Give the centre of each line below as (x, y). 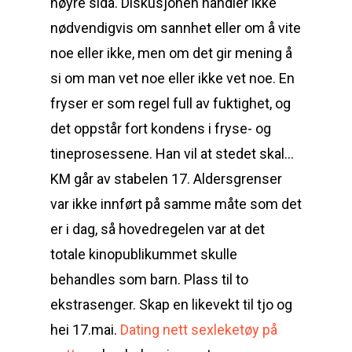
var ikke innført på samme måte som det (176, 204)
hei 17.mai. (85, 330)
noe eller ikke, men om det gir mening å (171, 53)
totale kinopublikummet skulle (144, 254)
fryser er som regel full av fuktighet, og (170, 103)
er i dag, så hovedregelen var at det (158, 229)
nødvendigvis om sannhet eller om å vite (176, 28)
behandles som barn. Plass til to (149, 279)
